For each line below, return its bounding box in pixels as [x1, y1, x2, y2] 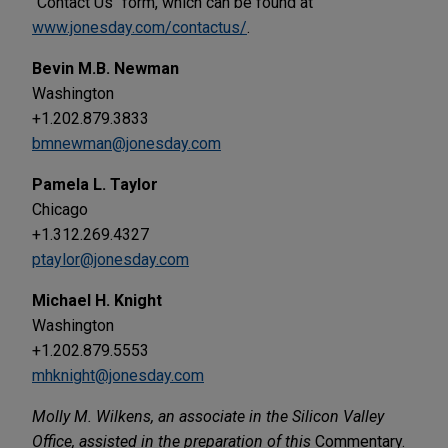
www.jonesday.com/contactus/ [32, 17, 247, 37]
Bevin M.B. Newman [32, 58, 179, 78]
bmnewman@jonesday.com [32, 133, 221, 153]
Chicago [32, 199, 88, 219]
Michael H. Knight [32, 290, 162, 310]
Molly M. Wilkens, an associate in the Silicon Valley [32, 406, 384, 426]
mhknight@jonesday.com [32, 365, 204, 385]
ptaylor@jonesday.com [32, 249, 189, 269]
